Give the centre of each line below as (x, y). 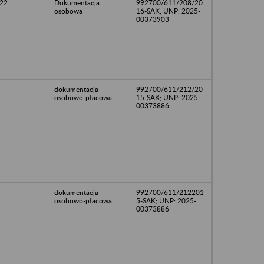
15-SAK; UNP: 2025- (168, 97)
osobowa (68, 11)
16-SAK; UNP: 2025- (168, 11)
